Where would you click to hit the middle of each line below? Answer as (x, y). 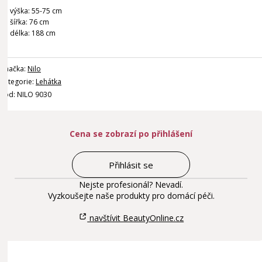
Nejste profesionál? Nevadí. (131, 185)
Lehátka (49, 82)
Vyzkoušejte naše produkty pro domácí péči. (131, 196)
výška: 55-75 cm (36, 11)
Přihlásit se (131, 165)
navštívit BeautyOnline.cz (136, 218)
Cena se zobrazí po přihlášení (131, 134)
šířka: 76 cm (30, 22)
